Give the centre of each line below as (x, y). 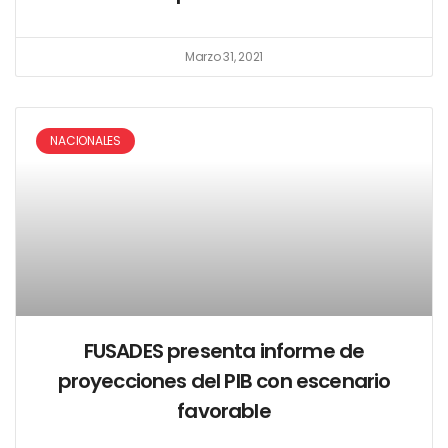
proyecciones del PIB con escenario (224, 381)
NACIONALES (85, 141)
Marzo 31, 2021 (224, 56)
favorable (224, 411)
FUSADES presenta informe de (224, 351)
